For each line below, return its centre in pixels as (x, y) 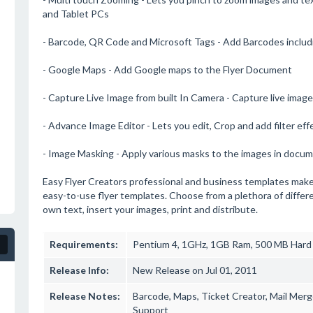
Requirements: (83, 244)
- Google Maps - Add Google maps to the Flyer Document (167, 70)
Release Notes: (85, 296)
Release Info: (79, 270)
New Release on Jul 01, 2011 (195, 270)
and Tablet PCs (75, 14)
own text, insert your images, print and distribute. (150, 209)
